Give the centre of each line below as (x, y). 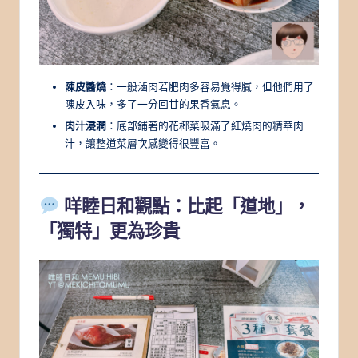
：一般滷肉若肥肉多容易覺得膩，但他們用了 (210, 87)
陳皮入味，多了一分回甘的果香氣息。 (153, 104)
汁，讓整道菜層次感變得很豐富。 (143, 143)
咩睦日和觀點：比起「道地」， (185, 207)
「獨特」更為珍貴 (109, 231)
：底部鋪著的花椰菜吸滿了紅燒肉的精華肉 (205, 126)
